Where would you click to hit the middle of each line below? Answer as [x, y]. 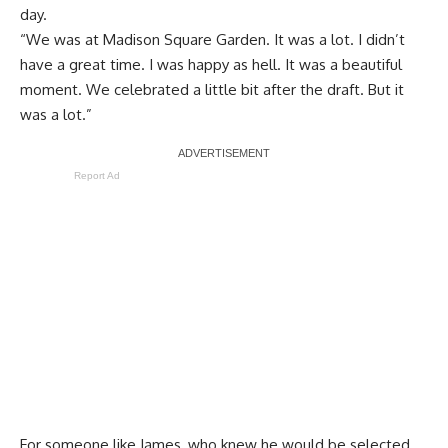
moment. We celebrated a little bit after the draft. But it [212, 90]
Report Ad [97, 176]
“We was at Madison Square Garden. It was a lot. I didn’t [212, 40]
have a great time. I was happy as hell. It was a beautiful [211, 65]
